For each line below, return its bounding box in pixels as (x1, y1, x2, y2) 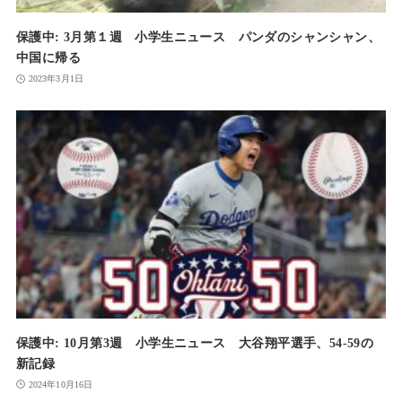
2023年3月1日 (28, 74, 83, 84)
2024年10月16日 (28, 379, 93, 389)
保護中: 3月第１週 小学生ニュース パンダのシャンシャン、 (15, 30, 380, 45)
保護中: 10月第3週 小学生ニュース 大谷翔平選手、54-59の (15, 335, 374, 350)
